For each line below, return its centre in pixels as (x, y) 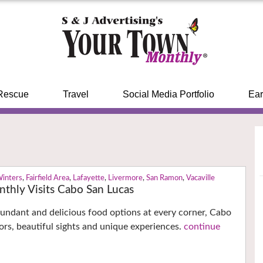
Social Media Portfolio (168, 94)
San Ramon (165, 178)
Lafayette (89, 178)
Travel (75, 94)
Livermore (126, 178)
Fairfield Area (48, 178)
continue (202, 227)
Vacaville (201, 178)
